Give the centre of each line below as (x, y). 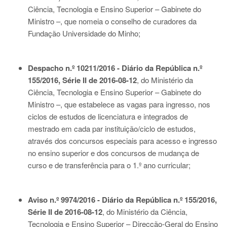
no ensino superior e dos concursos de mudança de (113, 153)
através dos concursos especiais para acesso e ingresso (122, 141)
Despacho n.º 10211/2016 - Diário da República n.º (115, 68)
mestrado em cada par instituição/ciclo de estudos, (112, 128)
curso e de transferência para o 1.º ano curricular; (109, 165)
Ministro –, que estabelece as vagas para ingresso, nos (119, 104)
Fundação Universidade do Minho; (84, 33)
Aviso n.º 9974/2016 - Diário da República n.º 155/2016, (122, 200)
